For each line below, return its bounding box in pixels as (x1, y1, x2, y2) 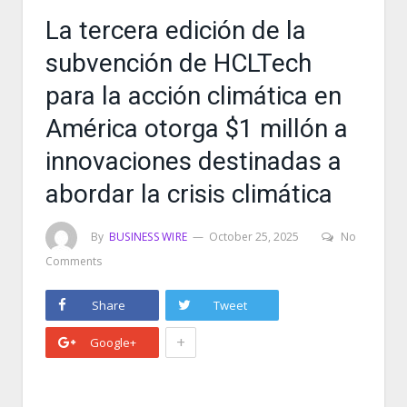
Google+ (89, 334, 136, 351)
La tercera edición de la (45, 15, 306, 45)
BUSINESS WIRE (109, 228, 188, 244)
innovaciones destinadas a (45, 146, 342, 176)
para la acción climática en (45, 81, 342, 111)
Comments (45, 253, 102, 269)
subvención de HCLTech (45, 48, 312, 78)
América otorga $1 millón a (45, 114, 348, 144)
